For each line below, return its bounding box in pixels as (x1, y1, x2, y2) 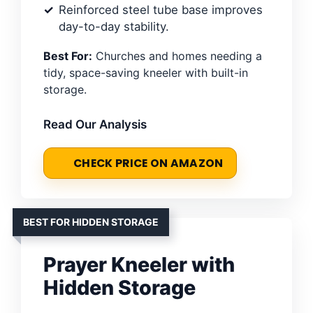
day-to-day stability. (59, 19, 169, 34)
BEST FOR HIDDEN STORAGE (23, 215, 159, 228)
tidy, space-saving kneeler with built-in (43, 65, 248, 80)
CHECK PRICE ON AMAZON (73, 155, 224, 170)
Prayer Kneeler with (43, 252, 235, 277)
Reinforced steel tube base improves (59, 2, 263, 17)
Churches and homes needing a (92, 48, 262, 63)
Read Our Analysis (43, 117, 147, 131)
